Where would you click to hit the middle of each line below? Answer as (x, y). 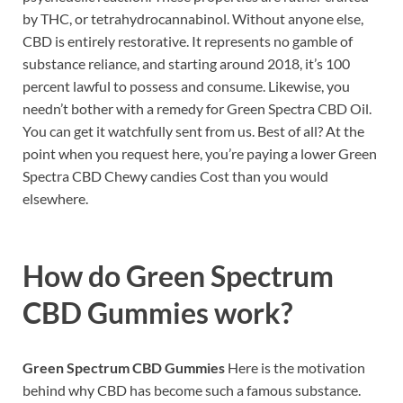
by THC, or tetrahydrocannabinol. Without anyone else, (193, 18)
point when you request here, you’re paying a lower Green (200, 153)
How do (74, 275)
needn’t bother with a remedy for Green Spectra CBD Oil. (197, 108)
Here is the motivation (296, 368)
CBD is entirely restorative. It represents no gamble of (188, 40)
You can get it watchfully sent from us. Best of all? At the (193, 130)
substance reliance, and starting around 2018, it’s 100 (186, 63)
